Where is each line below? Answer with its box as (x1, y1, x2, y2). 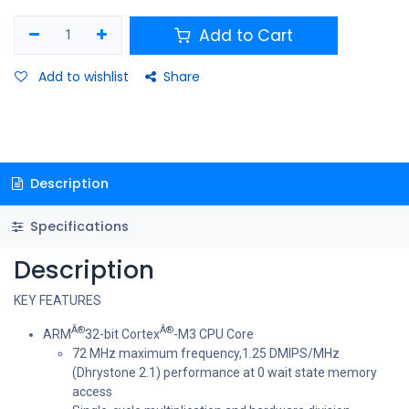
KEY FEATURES (14, 292, 101, 308)
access (72, 383, 112, 399)
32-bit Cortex (85, 326, 160, 341)
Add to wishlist (38, 68, 129, 87)
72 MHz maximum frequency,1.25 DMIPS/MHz (72, 345, 340, 361)
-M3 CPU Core (173, 326, 254, 341)
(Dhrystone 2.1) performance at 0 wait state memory (72, 364, 377, 380)
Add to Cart (194, 24, 294, 47)
